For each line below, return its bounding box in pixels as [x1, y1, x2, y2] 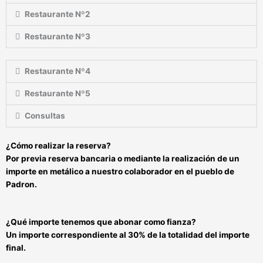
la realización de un [163, 154, 240, 164]
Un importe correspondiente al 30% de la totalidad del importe [6, 230, 249, 240]
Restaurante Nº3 [25, 32, 91, 42]
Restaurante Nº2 [25, 9, 91, 19]
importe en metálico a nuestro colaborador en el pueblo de [6, 167, 234, 177]
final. [6, 243, 26, 253]
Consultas [25, 111, 66, 121]
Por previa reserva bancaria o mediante [6, 154, 163, 164]
